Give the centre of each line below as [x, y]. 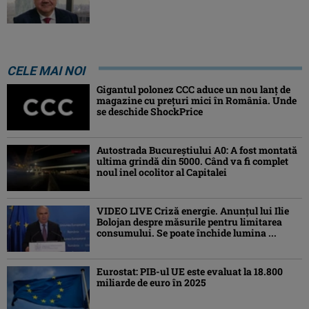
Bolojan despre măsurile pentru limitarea [189, 222]
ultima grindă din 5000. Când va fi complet [192, 161]
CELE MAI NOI [46, 70]
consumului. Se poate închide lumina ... [187, 233]
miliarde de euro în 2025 [151, 283]
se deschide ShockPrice [150, 111]
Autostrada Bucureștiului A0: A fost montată [197, 150]
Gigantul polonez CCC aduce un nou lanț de [193, 89]
